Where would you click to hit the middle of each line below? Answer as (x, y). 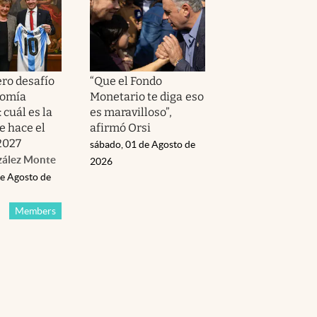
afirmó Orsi (121, 127)
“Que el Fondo (126, 81)
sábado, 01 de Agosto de (143, 144)
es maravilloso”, (131, 112)
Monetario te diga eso (147, 96)
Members (35, 211)
